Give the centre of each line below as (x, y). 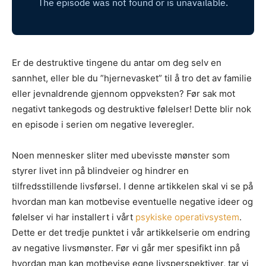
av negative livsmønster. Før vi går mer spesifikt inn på (126, 248)
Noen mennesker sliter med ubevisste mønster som (121, 156)
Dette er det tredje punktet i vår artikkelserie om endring (131, 233)
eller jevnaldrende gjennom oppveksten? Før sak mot (123, 94)
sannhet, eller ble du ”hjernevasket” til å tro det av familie (132, 78)
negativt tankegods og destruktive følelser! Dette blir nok (132, 109)
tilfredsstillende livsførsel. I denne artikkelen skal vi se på (132, 186)
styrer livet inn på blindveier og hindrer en (100, 171)
